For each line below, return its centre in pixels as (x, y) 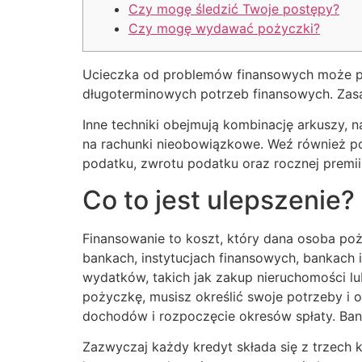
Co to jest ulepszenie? (219, 200)
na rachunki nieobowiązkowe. (175, 144)
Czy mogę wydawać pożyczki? (224, 29)
